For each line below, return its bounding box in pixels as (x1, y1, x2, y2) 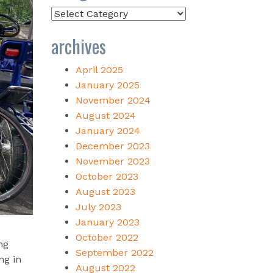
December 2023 (75, 140, 150, 152)
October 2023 (75, 170, 138, 182)
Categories (50, 7, 100, 19)
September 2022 (75, 246, 154, 258)
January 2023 (75, 216, 140, 228)
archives (51, 32, 106, 60)
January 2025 (75, 79, 140, 91)
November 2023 (75, 155, 150, 167)
